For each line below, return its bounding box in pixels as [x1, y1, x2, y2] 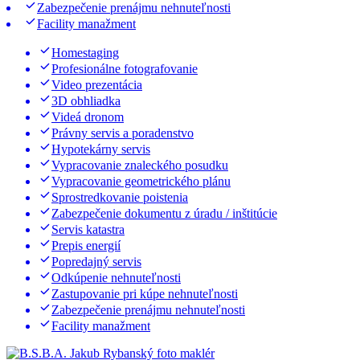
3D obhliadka [51, 93, 121, 108]
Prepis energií [51, 238, 121, 252]
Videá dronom [51, 109, 124, 124]
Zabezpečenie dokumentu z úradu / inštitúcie [51, 206, 277, 220]
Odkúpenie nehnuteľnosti [51, 270, 181, 284]
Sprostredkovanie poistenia [51, 190, 188, 204]
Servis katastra [51, 222, 125, 236]
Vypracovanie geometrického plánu [51, 174, 231, 188]
